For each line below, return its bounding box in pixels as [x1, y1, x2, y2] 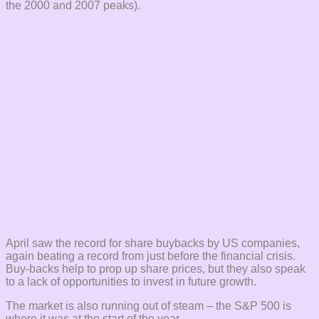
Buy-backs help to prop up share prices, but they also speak [6, 262, 305, 275]
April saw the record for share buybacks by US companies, [6, 236, 300, 249]
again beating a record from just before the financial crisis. [6, 249, 296, 262]
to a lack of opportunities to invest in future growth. [6, 275, 256, 288]
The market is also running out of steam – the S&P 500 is [6, 299, 291, 312]
